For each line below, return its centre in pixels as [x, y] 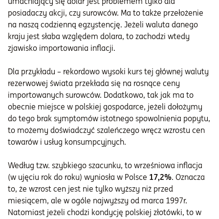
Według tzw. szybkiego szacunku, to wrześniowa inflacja [105, 165]
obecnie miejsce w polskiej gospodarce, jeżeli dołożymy [105, 107]
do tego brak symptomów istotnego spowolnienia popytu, [109, 119]
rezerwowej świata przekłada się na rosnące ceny [94, 83]
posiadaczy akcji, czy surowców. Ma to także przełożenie [106, 13]
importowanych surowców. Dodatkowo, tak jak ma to [101, 95]
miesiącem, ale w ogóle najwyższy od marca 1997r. [98, 201]
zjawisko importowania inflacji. [62, 48]
